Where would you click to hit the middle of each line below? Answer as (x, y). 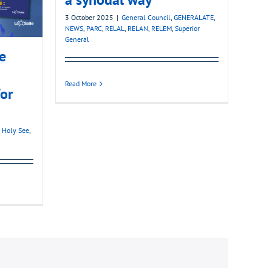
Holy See (15, 131)
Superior (187, 29)
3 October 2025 (89, 18)
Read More (81, 84)
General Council (146, 18)
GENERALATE (194, 18)
